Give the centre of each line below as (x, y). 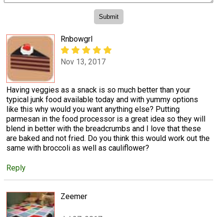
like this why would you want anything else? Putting (93, 109)
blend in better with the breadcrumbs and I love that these (104, 129)
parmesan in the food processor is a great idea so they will (106, 119)
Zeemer (74, 197)
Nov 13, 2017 (83, 62)
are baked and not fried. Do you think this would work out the (108, 139)
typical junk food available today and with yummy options (102, 100)
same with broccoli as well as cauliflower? (78, 148)
